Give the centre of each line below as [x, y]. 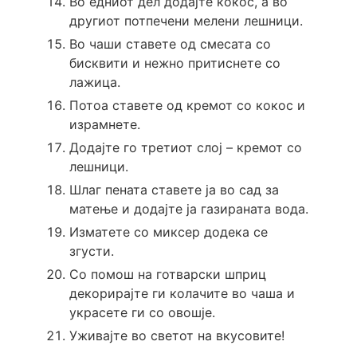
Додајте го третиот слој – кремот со [185, 147]
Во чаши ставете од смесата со [170, 43]
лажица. [94, 82]
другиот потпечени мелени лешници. [186, 20]
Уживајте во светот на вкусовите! [177, 335]
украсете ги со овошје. [142, 312]
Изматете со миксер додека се [168, 231]
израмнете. [104, 124]
